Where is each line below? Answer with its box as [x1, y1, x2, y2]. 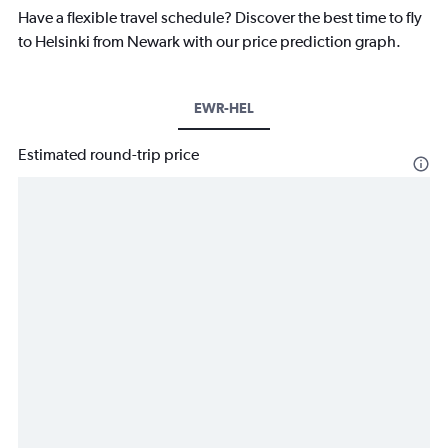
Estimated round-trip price [18, 145, 199, 165]
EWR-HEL [194, 100, 254, 117]
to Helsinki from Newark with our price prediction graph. [18, 32, 401, 52]
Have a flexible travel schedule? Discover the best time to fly [18, 8, 422, 28]
